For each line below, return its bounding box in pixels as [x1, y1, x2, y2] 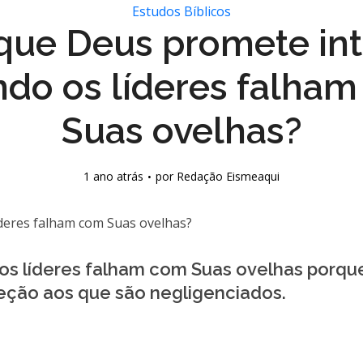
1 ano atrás [83, 169, 143, 184]
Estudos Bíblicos [132, 2, 231, 20]
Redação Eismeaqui [177, 169, 280, 184]
